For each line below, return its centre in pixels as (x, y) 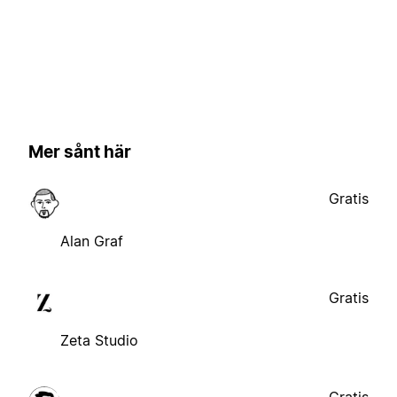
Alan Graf (92, 241)
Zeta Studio (99, 341)
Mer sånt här (80, 152)
